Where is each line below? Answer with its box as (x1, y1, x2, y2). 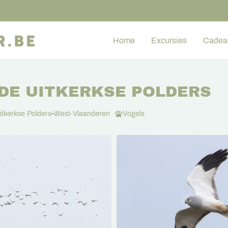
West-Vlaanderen (54, 110, 110, 118)
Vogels (123, 110, 145, 118)
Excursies (151, 36, 187, 45)
